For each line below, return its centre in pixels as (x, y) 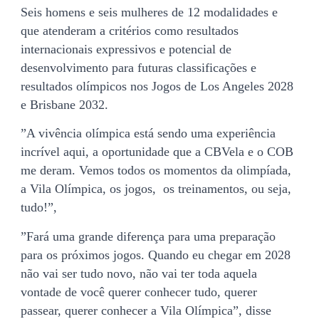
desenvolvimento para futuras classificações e (138, 67)
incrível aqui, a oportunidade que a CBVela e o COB (157, 152)
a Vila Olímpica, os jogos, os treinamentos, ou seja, (156, 189)
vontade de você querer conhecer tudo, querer (139, 292)
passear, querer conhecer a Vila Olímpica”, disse (146, 310)
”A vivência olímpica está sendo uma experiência (148, 134)
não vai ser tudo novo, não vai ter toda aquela (139, 273)
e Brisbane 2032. (64, 104)
